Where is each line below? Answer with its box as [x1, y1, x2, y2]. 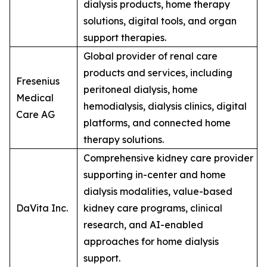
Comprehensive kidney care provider [83, 151, 253, 164]
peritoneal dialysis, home [83, 83, 198, 95]
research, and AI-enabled [83, 218, 203, 231]
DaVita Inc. [16, 201, 68, 214]
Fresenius [16, 74, 60, 87]
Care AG [16, 108, 55, 120]
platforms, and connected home [83, 116, 231, 129]
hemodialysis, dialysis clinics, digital [83, 100, 247, 112]
